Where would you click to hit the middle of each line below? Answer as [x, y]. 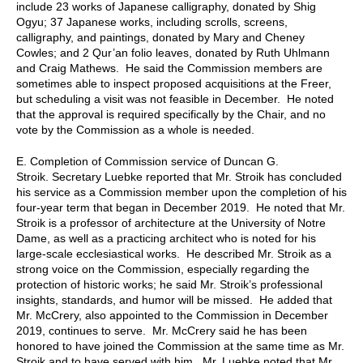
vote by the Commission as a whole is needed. [135, 129]
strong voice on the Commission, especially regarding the [163, 269]
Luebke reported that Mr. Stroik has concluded [223, 176]
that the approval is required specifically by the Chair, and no [171, 114]
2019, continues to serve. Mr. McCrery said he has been [162, 330]
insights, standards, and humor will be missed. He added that [174, 299]
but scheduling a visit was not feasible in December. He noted [175, 98]
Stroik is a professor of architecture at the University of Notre [171, 222]
